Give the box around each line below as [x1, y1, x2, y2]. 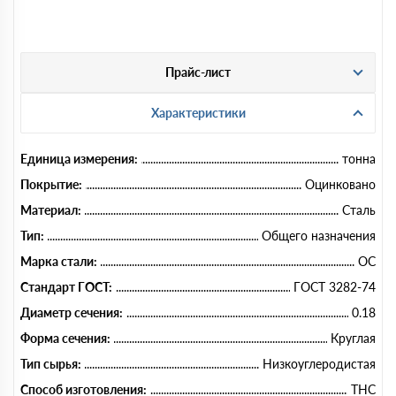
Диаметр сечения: [20, 304, 123, 320]
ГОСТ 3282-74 [293, 278, 376, 294]
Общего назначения [262, 227, 376, 243]
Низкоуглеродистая [263, 355, 376, 371]
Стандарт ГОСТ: [20, 278, 112, 294]
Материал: [20, 202, 81, 217]
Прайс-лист [165, 64, 231, 80]
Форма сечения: [20, 330, 110, 346]
